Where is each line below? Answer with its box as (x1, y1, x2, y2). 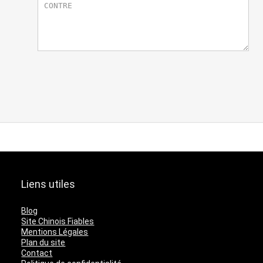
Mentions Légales (21, 227, 89, 237)
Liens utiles (21, 177, 76, 190)
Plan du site (21, 237, 66, 247)
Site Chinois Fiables (21, 216, 95, 226)
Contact (21, 248, 53, 258)
